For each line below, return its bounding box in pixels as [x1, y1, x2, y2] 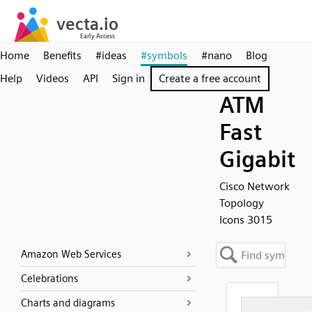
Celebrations [21, 272, 78, 285]
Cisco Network [219, 180, 290, 193]
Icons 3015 [219, 213, 272, 226]
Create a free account [159, 72, 261, 85]
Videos [36, 72, 69, 85]
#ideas [95, 49, 127, 62]
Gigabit [219, 146, 295, 173]
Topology [219, 196, 264, 210]
